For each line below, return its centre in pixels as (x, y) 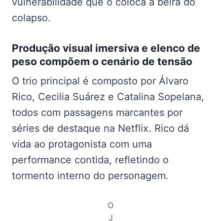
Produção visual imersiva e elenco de (106, 48)
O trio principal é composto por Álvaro (100, 81)
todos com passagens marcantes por (97, 113)
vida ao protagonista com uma (82, 144)
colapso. (31, 18)
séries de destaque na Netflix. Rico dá (100, 129)
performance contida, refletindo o (90, 160)
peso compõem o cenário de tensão (102, 61)
